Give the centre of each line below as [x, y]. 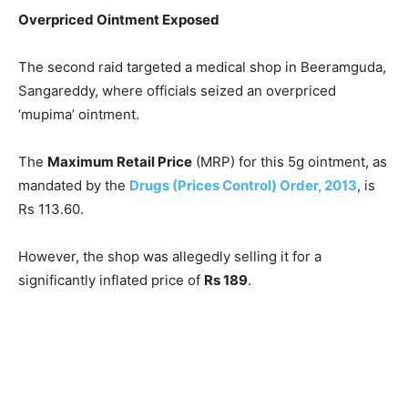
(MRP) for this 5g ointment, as [290, 162]
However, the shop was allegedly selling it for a [170, 256]
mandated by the [74, 185]
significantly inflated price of [111, 280]
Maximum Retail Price [120, 162]
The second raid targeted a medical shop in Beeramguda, [202, 67]
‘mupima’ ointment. [79, 114]
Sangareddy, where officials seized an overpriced [177, 91]
